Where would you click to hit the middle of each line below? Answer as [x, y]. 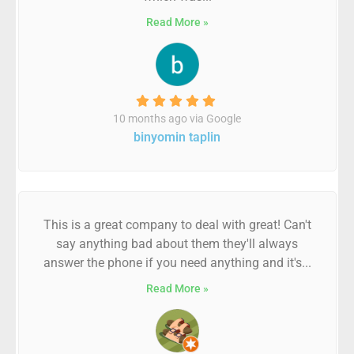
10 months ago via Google [177, 119]
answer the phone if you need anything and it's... [177, 263]
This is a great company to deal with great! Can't [177, 225]
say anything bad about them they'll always [177, 244]
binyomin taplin [177, 137]
